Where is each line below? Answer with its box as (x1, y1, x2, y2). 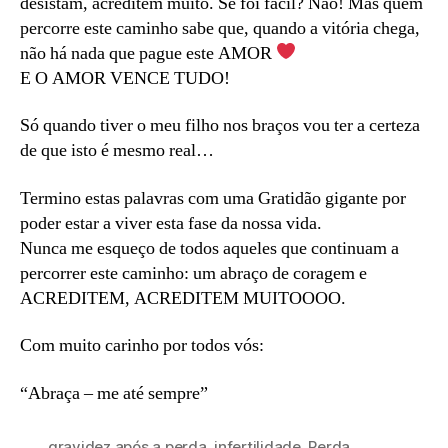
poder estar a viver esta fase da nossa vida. (20, 211, 322, 235)
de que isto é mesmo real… (20, 139, 214, 163)
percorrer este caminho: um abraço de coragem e (20, 261, 367, 285)
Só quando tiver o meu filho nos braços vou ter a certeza (20, 114, 420, 138)
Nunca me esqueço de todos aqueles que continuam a (20, 236, 399, 260)
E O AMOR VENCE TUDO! (20, 66, 230, 90)
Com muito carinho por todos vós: (20, 334, 264, 358)
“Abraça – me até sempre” (20, 381, 208, 405)
